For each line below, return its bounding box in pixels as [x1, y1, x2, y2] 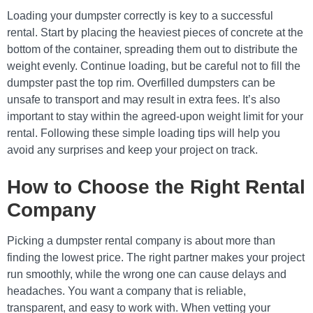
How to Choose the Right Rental [7, 176, 305, 198]
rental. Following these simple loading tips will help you [7, 127, 280, 139]
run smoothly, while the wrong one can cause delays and [7, 268, 286, 280]
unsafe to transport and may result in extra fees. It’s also [7, 94, 280, 105]
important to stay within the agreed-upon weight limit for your [7, 110, 303, 122]
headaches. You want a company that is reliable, [7, 285, 246, 297]
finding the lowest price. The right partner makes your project [7, 252, 305, 263]
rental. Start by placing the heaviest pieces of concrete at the [7, 27, 303, 38]
